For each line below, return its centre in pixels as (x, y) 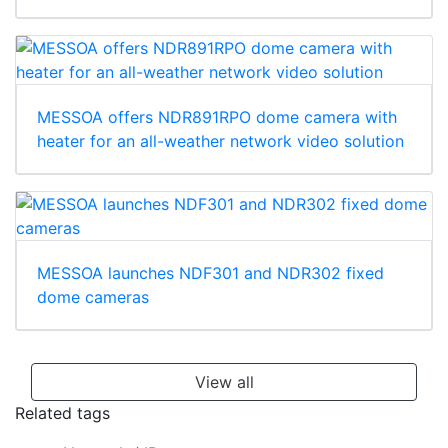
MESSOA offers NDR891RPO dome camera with (217, 116)
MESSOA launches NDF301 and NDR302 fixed (210, 272)
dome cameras (93, 296)
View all (224, 381)
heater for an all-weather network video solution (220, 140)
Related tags (62, 412)
